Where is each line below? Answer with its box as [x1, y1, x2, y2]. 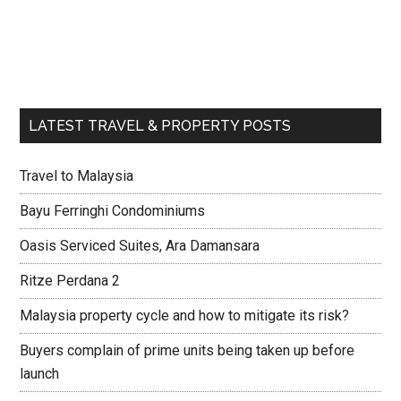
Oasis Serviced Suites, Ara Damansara [20, 237, 260, 254]
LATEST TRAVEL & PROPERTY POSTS [29, 117, 292, 134]
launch [20, 365, 60, 382]
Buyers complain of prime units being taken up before [20, 342, 355, 359]
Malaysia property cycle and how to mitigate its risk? [20, 307, 350, 324]
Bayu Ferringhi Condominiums [20, 202, 206, 219]
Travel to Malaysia [20, 167, 134, 184]
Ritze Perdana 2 [20, 272, 121, 289]
